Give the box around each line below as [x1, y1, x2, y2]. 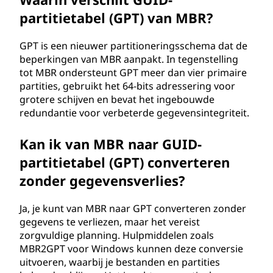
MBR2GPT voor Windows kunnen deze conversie [19, 242, 243, 255]
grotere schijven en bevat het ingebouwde [19, 93, 214, 106]
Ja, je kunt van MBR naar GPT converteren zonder [19, 202, 246, 215]
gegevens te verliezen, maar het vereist [19, 215, 200, 229]
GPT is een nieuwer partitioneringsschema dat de [19, 39, 247, 52]
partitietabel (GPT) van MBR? [19, 9, 213, 27]
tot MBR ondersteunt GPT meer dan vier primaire [19, 66, 247, 79]
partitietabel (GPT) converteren [19, 153, 230, 171]
